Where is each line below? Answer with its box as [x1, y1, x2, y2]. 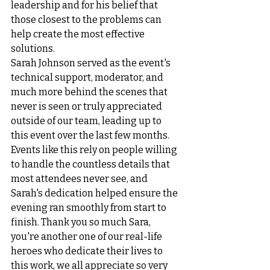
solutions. [11, 43, 55, 54]
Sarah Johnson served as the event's [11, 57, 172, 69]
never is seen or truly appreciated [11, 101, 164, 112]
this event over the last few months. [11, 130, 171, 141]
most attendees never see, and [11, 173, 149, 184]
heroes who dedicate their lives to [11, 245, 165, 257]
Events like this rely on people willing [11, 144, 179, 155]
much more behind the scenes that [11, 86, 169, 98]
